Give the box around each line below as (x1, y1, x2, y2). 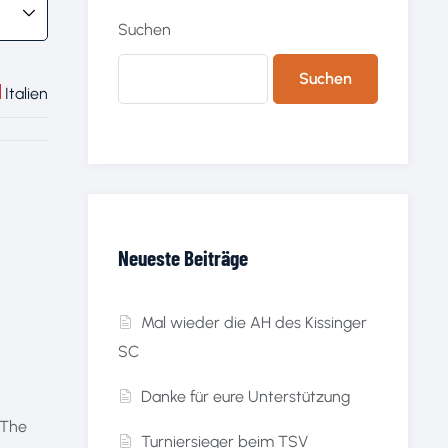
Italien (5, 84, 48, 104)
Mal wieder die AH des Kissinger (141, 313, 368, 333)
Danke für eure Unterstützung (141, 387, 351, 407)
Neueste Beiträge (118, 245, 248, 271)
